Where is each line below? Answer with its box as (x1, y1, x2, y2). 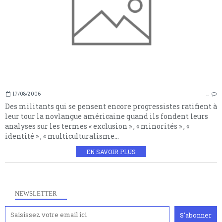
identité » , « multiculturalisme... (5, 131, 119, 141)
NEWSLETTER (15, 189, 57, 197)
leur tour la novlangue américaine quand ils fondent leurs (5, 111, 208, 121)
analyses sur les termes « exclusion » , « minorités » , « (5, 121, 189, 131)
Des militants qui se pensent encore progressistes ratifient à (5, 101, 217, 111)
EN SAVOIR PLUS (86, 147, 136, 156)
